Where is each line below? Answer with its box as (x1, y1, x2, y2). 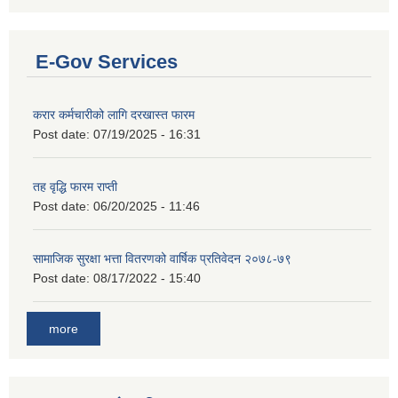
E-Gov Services (36, 51, 178, 74)
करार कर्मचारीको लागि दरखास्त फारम (33, 107, 195, 123)
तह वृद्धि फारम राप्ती (33, 179, 117, 195)
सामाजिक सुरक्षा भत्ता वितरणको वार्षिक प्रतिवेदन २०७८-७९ (33, 251, 291, 267)
